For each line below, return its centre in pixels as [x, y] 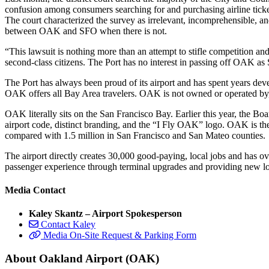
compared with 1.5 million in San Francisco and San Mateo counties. [135, 135]
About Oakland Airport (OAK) [82, 258]
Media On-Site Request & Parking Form [120, 235]
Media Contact [35, 190]
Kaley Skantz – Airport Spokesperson [105, 214]
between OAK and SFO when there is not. [86, 31]
